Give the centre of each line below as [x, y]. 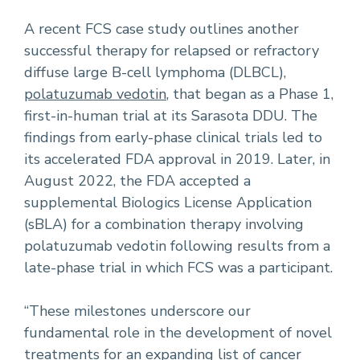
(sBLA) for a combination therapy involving [164, 224]
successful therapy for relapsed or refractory [172, 50]
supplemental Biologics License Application [168, 202]
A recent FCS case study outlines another [162, 29]
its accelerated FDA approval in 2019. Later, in [177, 159]
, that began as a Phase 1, [250, 94]
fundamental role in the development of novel [178, 332]
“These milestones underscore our [137, 311]
